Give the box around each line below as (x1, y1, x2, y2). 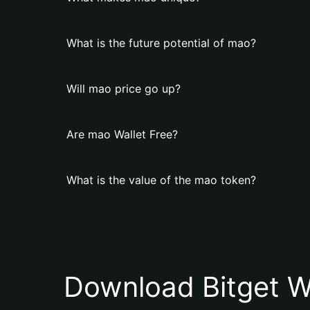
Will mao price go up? (66, 82, 181, 95)
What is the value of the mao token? (66, 173, 256, 187)
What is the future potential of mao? (66, 36, 256, 50)
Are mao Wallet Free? (66, 127, 178, 141)
